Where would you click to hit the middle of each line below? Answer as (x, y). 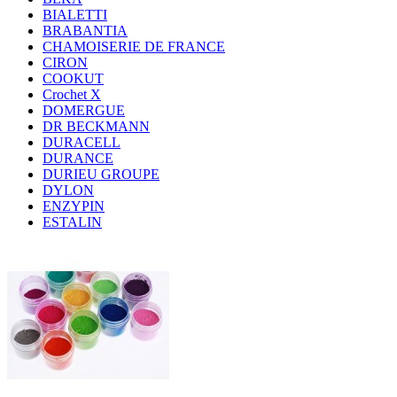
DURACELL (82, 142)
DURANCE (78, 158)
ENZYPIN (74, 206)
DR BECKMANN (96, 126)
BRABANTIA (85, 30)
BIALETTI (75, 14)
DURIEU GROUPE (101, 174)
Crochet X (72, 94)
